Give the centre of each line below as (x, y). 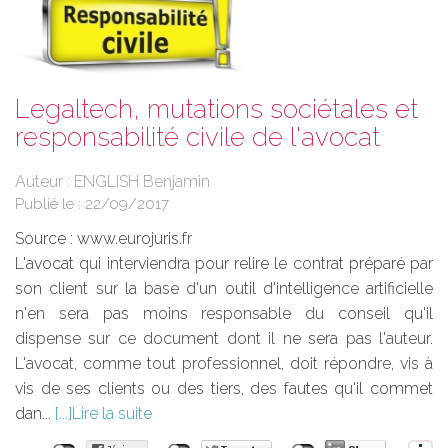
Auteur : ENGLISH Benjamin (112, 181)
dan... (35, 413)
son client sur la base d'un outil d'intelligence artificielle (224, 288)
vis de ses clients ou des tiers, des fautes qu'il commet (224, 388)
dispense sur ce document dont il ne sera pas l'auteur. (224, 338)
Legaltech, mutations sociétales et (216, 108)
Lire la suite (112, 413)
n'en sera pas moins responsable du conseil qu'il (224, 313)
